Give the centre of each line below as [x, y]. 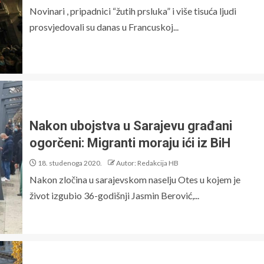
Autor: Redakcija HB [147, 163]
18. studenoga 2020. [69, 163]
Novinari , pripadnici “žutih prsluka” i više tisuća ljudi [133, 11]
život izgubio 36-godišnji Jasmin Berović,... [114, 195]
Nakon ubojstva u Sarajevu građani [131, 126]
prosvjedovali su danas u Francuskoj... [104, 27]
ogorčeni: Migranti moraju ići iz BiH [130, 143]
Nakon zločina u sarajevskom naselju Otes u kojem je [135, 179]
